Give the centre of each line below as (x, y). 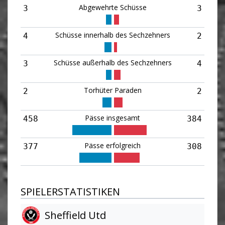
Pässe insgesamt (113, 118)
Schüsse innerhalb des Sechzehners (113, 35)
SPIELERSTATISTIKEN (70, 192)
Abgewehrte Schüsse (113, 7)
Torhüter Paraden (113, 90)
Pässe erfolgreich (113, 145)
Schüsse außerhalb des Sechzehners (113, 63)
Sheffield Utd (75, 215)
